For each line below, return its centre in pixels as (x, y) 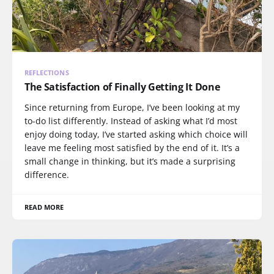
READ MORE (44, 207)
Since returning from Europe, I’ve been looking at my (132, 107)
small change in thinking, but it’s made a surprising (130, 161)
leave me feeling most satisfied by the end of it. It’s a (132, 147)
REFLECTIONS (47, 72)
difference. (47, 174)
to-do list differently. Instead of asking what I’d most (131, 120)
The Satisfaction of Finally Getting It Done (122, 87)
